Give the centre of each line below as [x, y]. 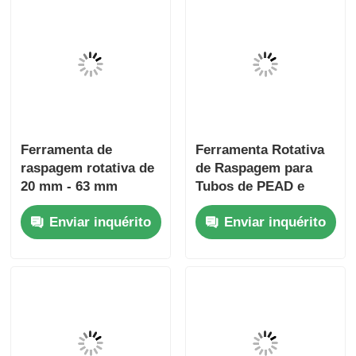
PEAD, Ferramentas [257, 204]
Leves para [229, 222]
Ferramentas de [70, 204]
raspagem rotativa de [88, 168]
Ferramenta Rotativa [259, 149]
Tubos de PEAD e [250, 186]
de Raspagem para [253, 168]
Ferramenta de [67, 149]
